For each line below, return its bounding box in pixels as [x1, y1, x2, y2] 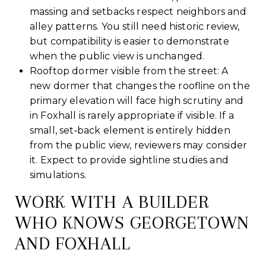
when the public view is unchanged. [29, 50, 205, 62]
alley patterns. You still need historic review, [29, 20, 240, 32]
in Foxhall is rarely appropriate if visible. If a [29, 109, 234, 121]
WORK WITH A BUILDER [15, 191, 209, 212]
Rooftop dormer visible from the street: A [29, 65, 229, 77]
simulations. [29, 169, 86, 180]
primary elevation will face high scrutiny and [29, 94, 244, 106]
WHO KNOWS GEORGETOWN [15, 211, 249, 233]
